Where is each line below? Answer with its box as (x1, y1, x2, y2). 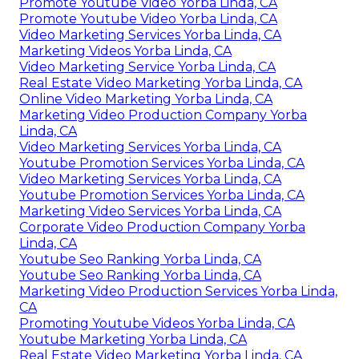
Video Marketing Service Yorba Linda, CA (19, 59, 276, 75)
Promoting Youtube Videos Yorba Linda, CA (19, 316, 295, 332)
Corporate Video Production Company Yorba (19, 220, 305, 236)
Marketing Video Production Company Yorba (19, 107, 307, 123)
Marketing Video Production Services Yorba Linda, (19, 284, 337, 300)
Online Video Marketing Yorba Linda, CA (19, 91, 272, 107)
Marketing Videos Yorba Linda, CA (19, 43, 232, 59)
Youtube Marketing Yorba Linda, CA (19, 332, 247, 348)
